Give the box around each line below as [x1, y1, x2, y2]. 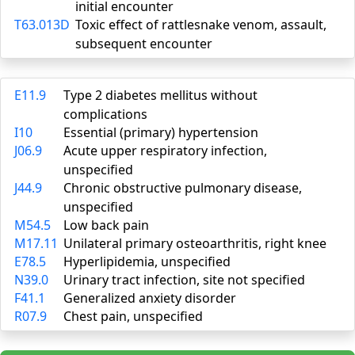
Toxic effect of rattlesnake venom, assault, [75, 16, 326, 33]
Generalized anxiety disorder [63, 289, 236, 307]
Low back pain [63, 216, 149, 234]
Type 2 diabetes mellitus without [63, 86, 258, 104]
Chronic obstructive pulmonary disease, [63, 179, 302, 197]
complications [63, 105, 147, 123]
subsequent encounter [75, 35, 212, 52]
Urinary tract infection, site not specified [63, 271, 305, 288]
